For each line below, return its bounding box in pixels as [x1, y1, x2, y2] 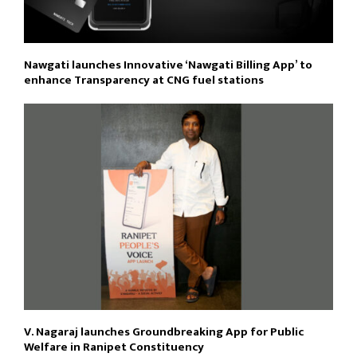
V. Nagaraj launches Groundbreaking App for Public [24, 321, 304, 342]
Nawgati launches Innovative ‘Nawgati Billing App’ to [24, 55, 312, 76]
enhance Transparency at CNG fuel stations [24, 70, 266, 91]
